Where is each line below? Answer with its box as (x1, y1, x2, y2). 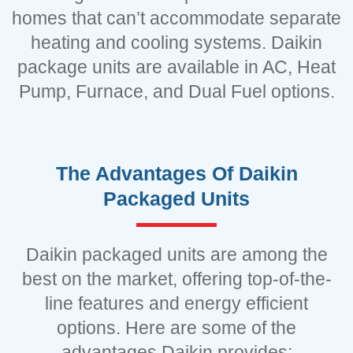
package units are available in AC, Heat (17, 57, 336, 78)
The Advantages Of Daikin (55, 162, 298, 185)
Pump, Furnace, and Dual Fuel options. (18, 81, 335, 102)
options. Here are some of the (57, 318, 296, 339)
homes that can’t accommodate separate (12, 8, 341, 29)
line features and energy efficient (45, 293, 308, 314)
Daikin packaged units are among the (25, 244, 328, 266)
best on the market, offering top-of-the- (21, 269, 332, 290)
